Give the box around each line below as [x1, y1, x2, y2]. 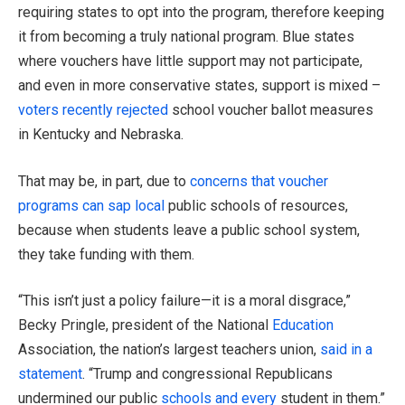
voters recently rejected [18, 101, 168, 119]
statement [18, 365, 82, 383]
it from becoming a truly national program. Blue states [18, 28, 354, 46]
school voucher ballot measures [168, 101, 373, 119]
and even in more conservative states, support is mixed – [18, 77, 381, 95]
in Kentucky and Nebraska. [18, 126, 184, 144]
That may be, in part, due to [18, 172, 190, 190]
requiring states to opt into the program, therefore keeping [18, 4, 384, 22]
